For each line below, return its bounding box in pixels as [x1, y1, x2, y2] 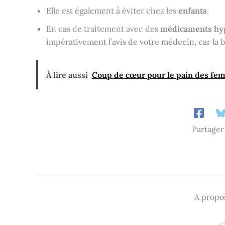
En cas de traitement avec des [46, 24, 160, 34]
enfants [178, 6, 207, 16]
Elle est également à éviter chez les [46, 6, 178, 16]
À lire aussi [46, 70, 88, 80]
